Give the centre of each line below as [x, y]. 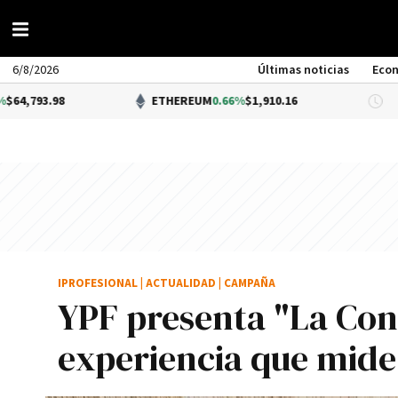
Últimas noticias [304, 70]
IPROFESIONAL [98, 284]
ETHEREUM [102, 101]
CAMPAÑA [250, 284]
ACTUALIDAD [181, 284]
